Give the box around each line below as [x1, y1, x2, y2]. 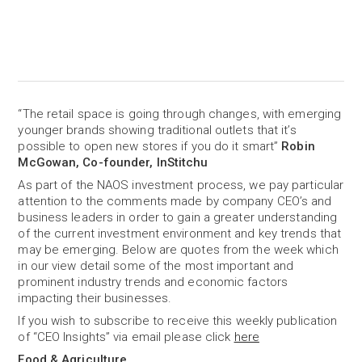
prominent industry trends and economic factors [18, 275, 288, 289]
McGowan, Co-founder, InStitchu [18, 155, 208, 170]
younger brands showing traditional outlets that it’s [18, 123, 297, 137]
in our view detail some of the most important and [18, 259, 294, 273]
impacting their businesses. [18, 291, 172, 305]
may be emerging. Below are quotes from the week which [18, 242, 339, 257]
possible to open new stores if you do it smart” [18, 139, 282, 154]
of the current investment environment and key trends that [18, 226, 342, 241]
